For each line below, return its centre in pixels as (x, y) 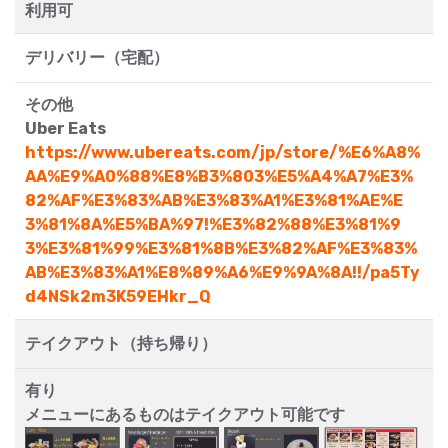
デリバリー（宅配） (97, 57)
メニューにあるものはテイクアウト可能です (185, 414)
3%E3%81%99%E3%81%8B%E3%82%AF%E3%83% (221, 248)
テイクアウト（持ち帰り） (121, 343)
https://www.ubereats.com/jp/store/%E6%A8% (222, 152)
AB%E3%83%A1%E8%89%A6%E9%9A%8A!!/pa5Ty (222, 272)
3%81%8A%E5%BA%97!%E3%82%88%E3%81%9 (213, 224)
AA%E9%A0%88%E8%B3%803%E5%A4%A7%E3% (219, 176)
